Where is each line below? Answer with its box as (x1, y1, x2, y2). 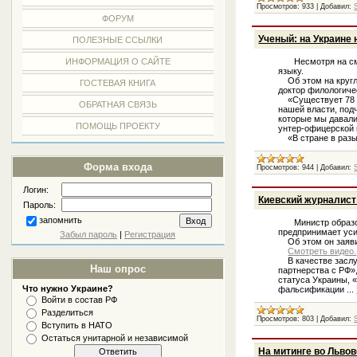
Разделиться (41, 308, 94, 317)
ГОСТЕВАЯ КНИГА (80, 78, 156, 88)
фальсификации (278, 284, 347, 294)
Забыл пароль (60, 229, 118, 239)
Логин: (23, 185, 49, 194)
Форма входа (83, 161, 152, 173)
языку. (278, 65, 304, 76)
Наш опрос (89, 263, 146, 275)
